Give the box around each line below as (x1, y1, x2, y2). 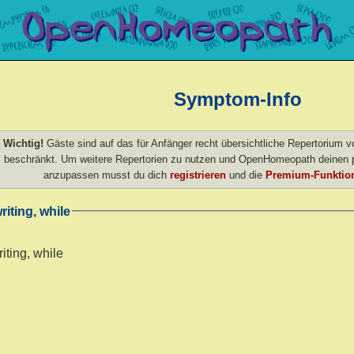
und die (226, 168, 265, 181)
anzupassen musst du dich (43, 168, 170, 181)
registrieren (170, 168, 226, 181)
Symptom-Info (174, 88, 302, 110)
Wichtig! (3, 137, 43, 149)
